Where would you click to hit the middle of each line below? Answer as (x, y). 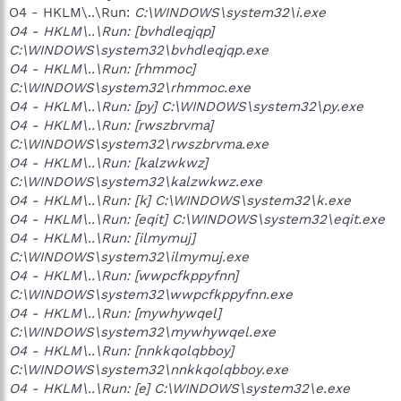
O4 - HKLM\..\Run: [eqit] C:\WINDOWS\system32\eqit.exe (197, 219)
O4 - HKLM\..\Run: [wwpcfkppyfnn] (124, 275)
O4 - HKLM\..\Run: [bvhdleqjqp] (111, 31)
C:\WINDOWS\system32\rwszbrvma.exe (139, 144)
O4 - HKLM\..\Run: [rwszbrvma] (111, 125)
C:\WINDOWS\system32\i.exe (230, 12)
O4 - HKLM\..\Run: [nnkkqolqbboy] (121, 350)
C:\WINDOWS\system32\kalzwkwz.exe (136, 181)
